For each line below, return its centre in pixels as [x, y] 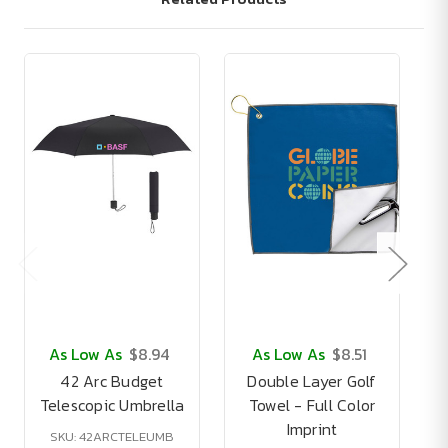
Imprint [312, 429]
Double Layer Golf [312, 381]
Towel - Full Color [312, 405]
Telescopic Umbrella [112, 405]
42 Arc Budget [112, 381]
